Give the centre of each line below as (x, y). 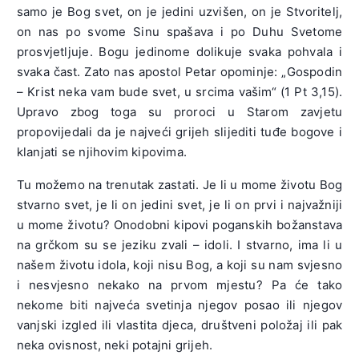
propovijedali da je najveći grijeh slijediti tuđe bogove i (179, 132)
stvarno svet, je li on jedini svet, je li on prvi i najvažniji (179, 205)
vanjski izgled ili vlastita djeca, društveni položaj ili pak (179, 325)
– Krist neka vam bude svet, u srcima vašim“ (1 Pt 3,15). (179, 92)
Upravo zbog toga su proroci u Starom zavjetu (179, 112)
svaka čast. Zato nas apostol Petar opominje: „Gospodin (179, 72)
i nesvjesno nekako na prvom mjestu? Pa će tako (179, 285)
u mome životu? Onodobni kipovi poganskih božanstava (179, 225)
